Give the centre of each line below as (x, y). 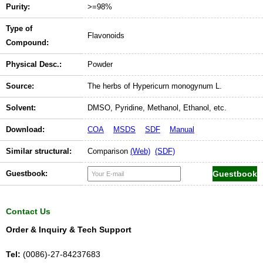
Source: (20, 86)
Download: (25, 130)
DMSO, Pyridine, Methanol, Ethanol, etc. (157, 108)
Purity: (18, 7)
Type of (19, 29)
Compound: (27, 43)
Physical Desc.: (34, 65)
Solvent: (21, 108)
